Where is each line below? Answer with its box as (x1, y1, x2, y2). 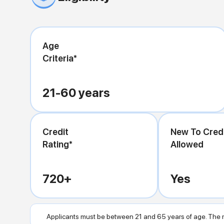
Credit (42, 126, 68, 137)
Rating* (42, 138, 72, 149)
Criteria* (42, 52, 77, 63)
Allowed (170, 138, 204, 149)
